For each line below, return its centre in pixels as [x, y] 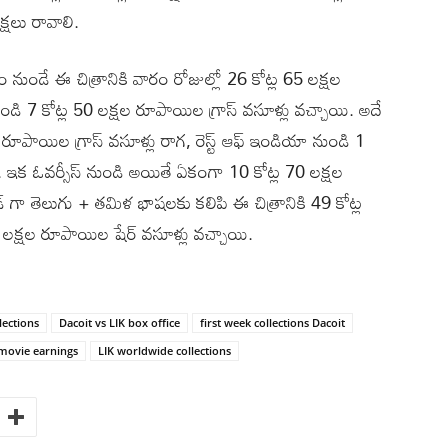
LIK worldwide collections [164, 350]
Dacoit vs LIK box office [119, 322]
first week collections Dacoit [272, 322]
